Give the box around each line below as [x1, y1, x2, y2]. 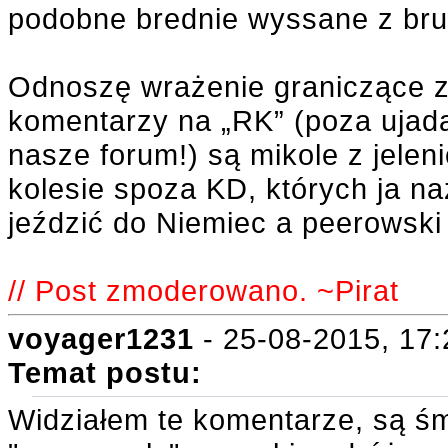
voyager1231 [8, 322, 194, 355]
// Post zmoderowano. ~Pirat [8, 274, 399, 307]
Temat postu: [8, 356, 202, 389]
